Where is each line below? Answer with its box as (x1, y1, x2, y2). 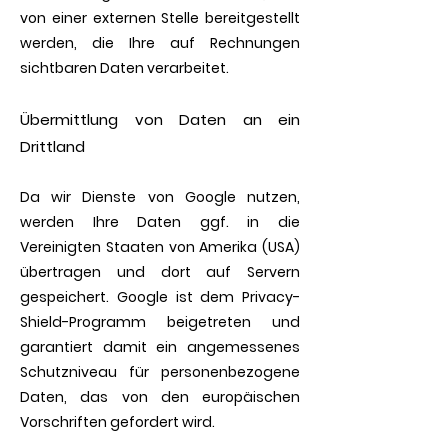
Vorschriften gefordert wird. (20, 412, 215, 432)
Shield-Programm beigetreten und (20, 312, 300, 332)
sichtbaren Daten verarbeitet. (20, 58, 229, 78)
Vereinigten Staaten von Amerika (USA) (20, 237, 300, 257)
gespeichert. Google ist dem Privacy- (20, 287, 300, 307)
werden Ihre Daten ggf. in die (20, 212, 300, 232)
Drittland (20, 136, 85, 157)
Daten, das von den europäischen (20, 387, 300, 407)
